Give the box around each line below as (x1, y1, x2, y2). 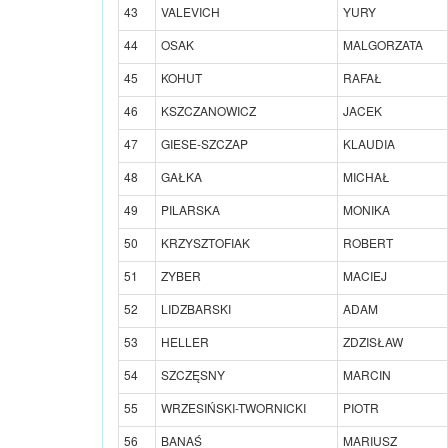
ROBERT (343, 233, 393, 251)
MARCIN (343, 365, 391, 383)
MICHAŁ (343, 167, 390, 185)
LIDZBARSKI (161, 299, 231, 317)
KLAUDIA (343, 134, 395, 152)
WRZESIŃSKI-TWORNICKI (161, 398, 306, 416)
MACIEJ (343, 266, 387, 284)
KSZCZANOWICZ (161, 101, 256, 119)
